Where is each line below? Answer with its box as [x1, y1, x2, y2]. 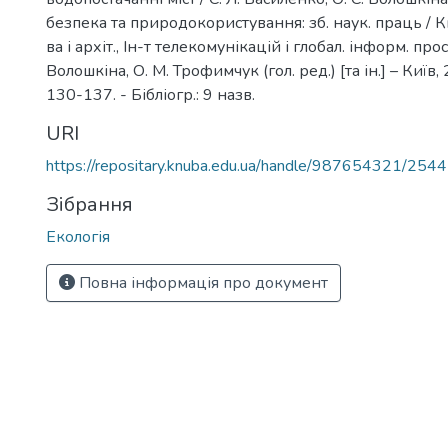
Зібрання [46, 191, 133, 218]
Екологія [46, 226, 110, 248]
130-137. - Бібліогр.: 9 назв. [46, 84, 255, 106]
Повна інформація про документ [75, 272, 328, 294]
